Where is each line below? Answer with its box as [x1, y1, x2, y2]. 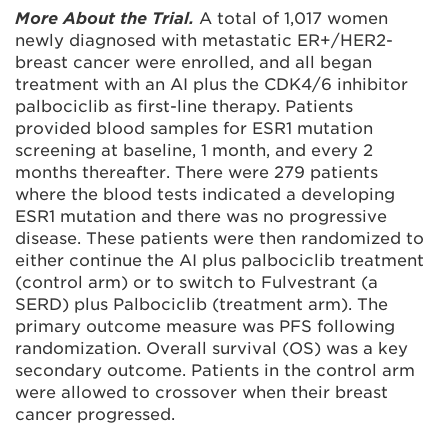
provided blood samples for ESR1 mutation [15, 119, 373, 138]
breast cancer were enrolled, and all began [15, 53, 372, 72]
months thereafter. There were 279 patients [15, 163, 378, 182]
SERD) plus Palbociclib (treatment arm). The [15, 295, 388, 314]
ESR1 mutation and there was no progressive [15, 207, 387, 226]
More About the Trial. [15, 9, 194, 28]
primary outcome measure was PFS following [15, 317, 395, 336]
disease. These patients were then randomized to [15, 229, 424, 248]
